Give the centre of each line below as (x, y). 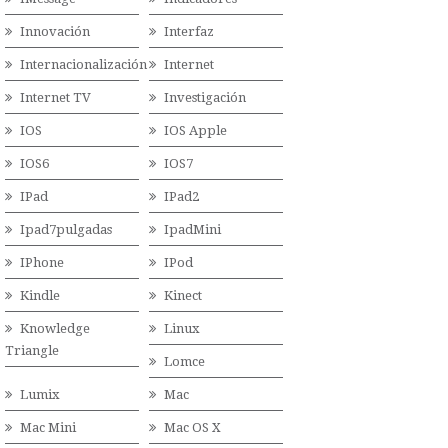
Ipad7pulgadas (66, 229)
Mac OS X (192, 427)
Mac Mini (48, 427)
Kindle (40, 295)
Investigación (204, 97)
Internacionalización (83, 64)
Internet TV (55, 97)
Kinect (182, 295)
